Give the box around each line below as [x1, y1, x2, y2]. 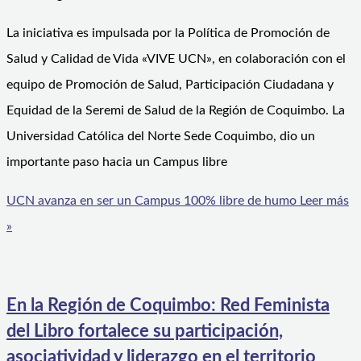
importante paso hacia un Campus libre [6, 155, 227, 168]
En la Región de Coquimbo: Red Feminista [6, 297, 330, 315]
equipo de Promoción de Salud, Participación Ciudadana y [6, 77, 334, 91]
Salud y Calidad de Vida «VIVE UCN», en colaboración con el [6, 52, 346, 65]
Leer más [297, 193, 349, 207]
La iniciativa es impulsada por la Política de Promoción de [6, 26, 330, 39]
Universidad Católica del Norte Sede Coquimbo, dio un [6, 129, 315, 143]
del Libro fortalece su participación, [6, 322, 283, 341]
